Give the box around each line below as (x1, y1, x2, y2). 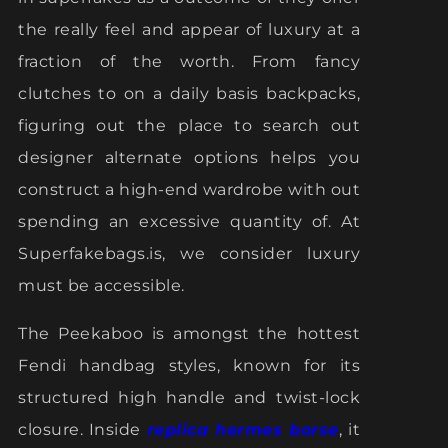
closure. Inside (18, 420, 147, 439)
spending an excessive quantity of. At (18, 212, 360, 231)
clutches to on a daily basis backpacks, (18, 84, 360, 103)
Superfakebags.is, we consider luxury (18, 244, 360, 263)
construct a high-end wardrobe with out (18, 180, 360, 199)
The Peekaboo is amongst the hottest (18, 324, 360, 343)
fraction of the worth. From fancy (18, 52, 360, 71)
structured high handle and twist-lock (18, 388, 360, 407)
